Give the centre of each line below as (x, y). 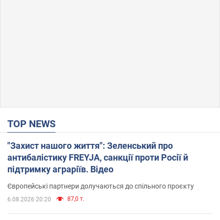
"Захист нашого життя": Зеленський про (90, 145)
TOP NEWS (34, 124)
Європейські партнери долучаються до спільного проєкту (101, 186)
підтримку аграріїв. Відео (60, 169)
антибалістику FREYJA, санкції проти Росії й (98, 157)
